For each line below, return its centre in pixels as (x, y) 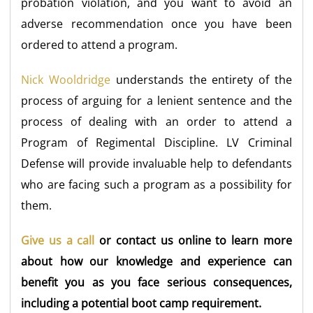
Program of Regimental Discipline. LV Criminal (156, 142)
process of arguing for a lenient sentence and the (156, 100)
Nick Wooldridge (66, 79)
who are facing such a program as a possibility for (156, 184)
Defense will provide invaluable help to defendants (156, 163)
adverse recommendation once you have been (156, 23)
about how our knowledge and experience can (156, 261)
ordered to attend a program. (100, 44)
